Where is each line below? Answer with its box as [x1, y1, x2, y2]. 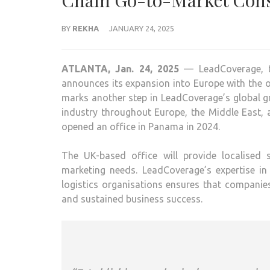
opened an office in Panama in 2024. [61, 121, 220, 132]
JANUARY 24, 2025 [109, 24, 174, 33]
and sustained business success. [61, 193, 202, 204]
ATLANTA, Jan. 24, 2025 [61, 63, 180, 74]
